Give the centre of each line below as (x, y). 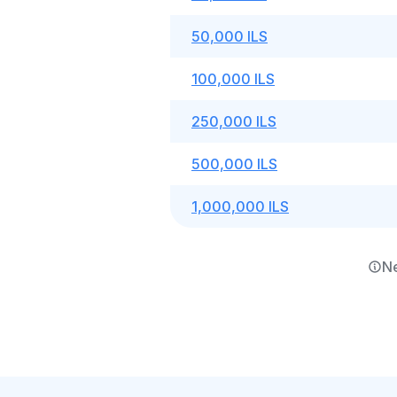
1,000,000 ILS (240, 206)
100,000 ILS (233, 79)
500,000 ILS (234, 164)
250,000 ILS (234, 121)
